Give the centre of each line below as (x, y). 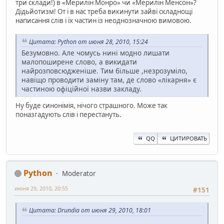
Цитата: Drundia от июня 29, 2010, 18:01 (90, 210)
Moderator (79, 173)
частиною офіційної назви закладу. (81, 89)
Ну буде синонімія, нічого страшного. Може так (91, 106)
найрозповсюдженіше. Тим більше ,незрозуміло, (104, 71)
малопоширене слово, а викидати (79, 62)
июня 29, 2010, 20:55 (41, 188)
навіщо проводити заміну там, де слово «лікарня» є (109, 80)
